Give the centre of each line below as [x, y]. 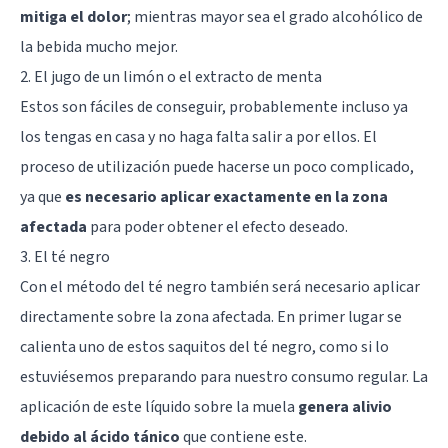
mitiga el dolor [73, 16]
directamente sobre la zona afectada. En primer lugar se [211, 316]
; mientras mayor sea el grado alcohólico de [275, 16]
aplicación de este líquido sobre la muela [159, 406]
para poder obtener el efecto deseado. [217, 226]
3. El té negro [65, 256]
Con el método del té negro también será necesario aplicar [220, 286]
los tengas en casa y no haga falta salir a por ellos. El [198, 136]
